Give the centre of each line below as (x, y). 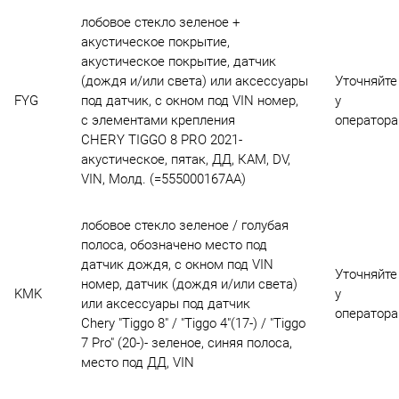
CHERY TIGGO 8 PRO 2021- (161, 140)
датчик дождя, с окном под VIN (177, 265)
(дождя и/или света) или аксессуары (194, 81)
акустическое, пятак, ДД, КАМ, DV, (185, 160)
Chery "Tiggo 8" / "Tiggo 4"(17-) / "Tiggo (193, 324)
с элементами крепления (158, 121)
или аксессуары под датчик (165, 304)
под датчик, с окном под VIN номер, (189, 101)
